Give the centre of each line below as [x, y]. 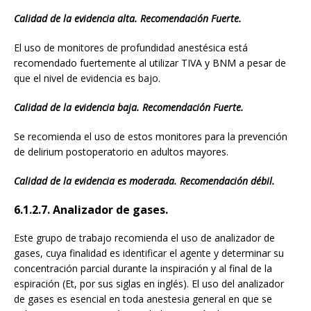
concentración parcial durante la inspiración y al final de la [143, 268]
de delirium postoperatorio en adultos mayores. [121, 151]
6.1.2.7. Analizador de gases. [91, 209]
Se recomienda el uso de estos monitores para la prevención [151, 136]
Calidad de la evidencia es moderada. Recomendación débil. [144, 180]
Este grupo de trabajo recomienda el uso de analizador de [144, 237]
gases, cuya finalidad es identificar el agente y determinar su [149, 253]
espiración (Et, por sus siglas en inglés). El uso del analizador [149, 283]
